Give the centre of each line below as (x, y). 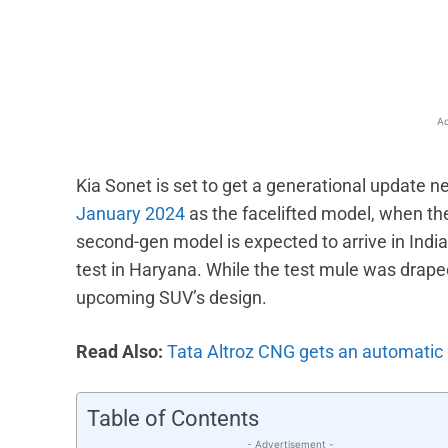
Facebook (269, 14)
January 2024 (130, 214)
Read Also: (121, 352)
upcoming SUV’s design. (171, 298)
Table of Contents (173, 419)
